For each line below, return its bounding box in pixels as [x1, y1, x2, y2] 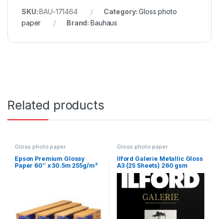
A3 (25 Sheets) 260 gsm [116, 162, 188, 170]
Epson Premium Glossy [14, 155, 85, 163]
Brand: [66, 18, 91, 27]
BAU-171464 [39, 7, 78, 16]
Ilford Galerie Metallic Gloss [116, 155, 203, 163]
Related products [7, 97, 104, 112]
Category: [103, 7, 139, 16]
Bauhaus [90, 18, 118, 27]
